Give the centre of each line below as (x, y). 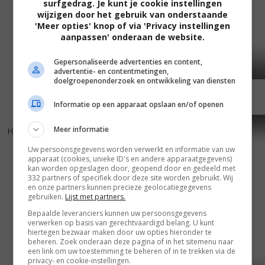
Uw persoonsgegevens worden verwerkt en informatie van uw (132, 149)
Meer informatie (82, 129)
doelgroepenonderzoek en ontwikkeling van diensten (145, 80)
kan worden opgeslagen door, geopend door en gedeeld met (132, 168)
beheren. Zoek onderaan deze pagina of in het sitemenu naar (131, 241)
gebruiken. (47, 196)
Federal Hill (161, 131)
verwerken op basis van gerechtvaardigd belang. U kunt (121, 222)
